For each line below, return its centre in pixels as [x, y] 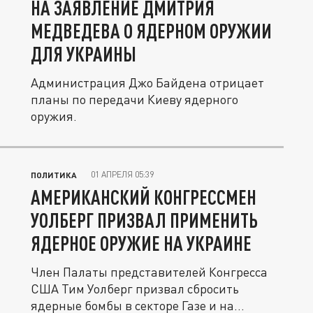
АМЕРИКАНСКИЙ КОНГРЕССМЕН [144, 197]
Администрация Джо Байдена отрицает [147, 82]
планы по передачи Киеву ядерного [134, 99]
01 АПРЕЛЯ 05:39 [122, 174]
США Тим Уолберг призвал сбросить [135, 289]
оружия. [54, 116]
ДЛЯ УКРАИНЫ [83, 54]
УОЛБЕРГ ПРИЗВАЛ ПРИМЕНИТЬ [144, 220]
